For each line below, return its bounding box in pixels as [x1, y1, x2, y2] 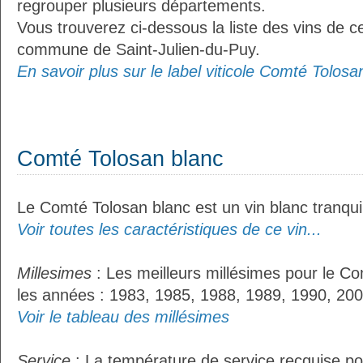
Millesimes [17, 264, 92, 282]
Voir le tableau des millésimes [17, 308, 229, 326]
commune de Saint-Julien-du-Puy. [17, 41, 260, 58]
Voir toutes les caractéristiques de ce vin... [17, 220, 322, 238]
